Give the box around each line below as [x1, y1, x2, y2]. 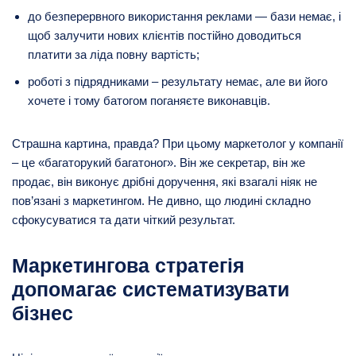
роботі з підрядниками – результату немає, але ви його [28, 74, 327, 88]
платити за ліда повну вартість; [28, 47, 199, 61]
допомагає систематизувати [12, 277, 289, 300]
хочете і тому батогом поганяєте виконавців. [28, 93, 270, 107]
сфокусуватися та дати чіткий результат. [12, 212, 235, 226]
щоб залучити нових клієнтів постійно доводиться [28, 28, 301, 42]
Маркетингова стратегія [12, 253, 245, 277]
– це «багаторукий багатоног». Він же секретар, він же [12, 155, 305, 169]
